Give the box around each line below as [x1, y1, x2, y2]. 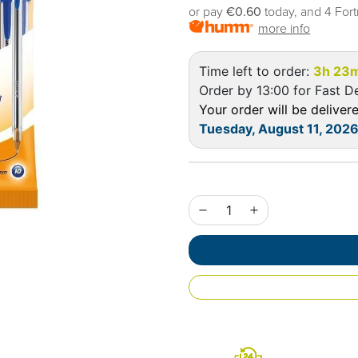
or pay [189, 4, 226, 21]
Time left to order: [199, 63, 313, 80]
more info [258, 21, 311, 38]
